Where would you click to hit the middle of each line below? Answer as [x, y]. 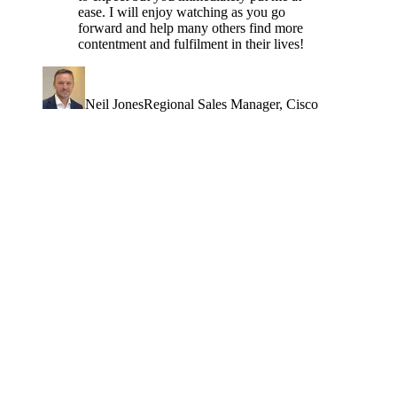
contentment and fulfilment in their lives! [191, 44]
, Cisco [299, 105]
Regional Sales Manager [211, 105]
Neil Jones [114, 105]
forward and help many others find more [191, 28]
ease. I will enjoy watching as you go [182, 12]
